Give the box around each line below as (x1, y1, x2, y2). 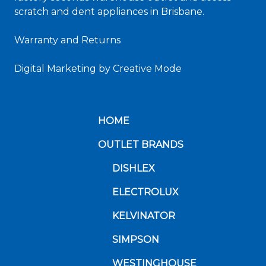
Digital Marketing (14, 63, 96, 74)
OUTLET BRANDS (98, 139, 183, 150)
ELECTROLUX (112, 186, 179, 198)
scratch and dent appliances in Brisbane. (14, 6, 204, 17)
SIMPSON (112, 234, 159, 245)
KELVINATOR (112, 210, 175, 221)
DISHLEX (112, 163, 155, 174)
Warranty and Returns (14, 34, 121, 46)
